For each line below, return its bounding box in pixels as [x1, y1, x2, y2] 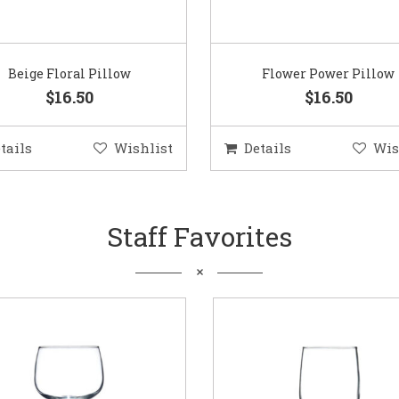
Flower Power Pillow [262, 65, 395, 83]
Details [243, 139, 291, 158]
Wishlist [114, 139, 174, 158]
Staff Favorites [107, 219, 292, 255]
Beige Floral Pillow [7, 65, 131, 83]
